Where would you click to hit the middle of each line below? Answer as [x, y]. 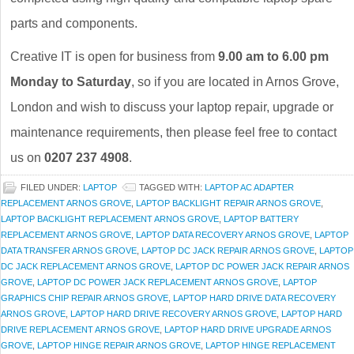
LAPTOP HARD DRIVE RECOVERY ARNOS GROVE [173, 314]
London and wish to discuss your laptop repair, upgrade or [172, 107]
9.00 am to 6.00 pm [273, 57]
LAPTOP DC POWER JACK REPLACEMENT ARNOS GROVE [158, 282]
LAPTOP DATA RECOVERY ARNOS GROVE [223, 235]
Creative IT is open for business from [114, 57]
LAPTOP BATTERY [261, 219]
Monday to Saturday [71, 82]
